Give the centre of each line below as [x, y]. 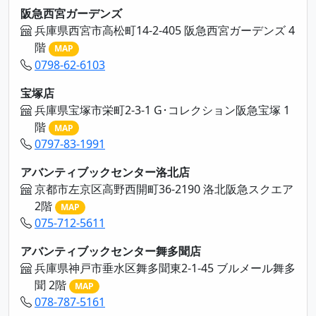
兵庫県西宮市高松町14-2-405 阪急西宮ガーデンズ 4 [165, 31]
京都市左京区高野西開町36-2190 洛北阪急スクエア [164, 189]
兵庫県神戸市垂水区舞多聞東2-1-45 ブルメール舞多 [165, 268]
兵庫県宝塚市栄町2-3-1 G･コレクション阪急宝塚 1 [162, 110]
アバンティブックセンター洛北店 [105, 172]
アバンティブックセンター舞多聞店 [111, 251]
